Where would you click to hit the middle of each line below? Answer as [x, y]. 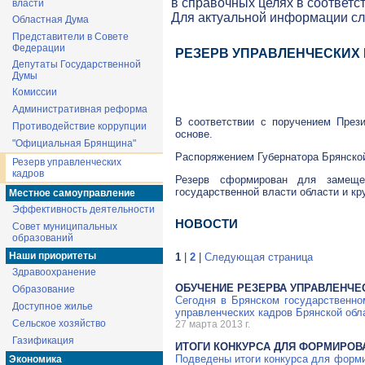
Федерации [39, 48]
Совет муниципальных [65, 226]
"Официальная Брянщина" [74, 143]
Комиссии [35, 92]
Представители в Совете [70, 37]
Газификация [43, 341]
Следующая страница [259, 257]
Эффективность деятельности [84, 209]
